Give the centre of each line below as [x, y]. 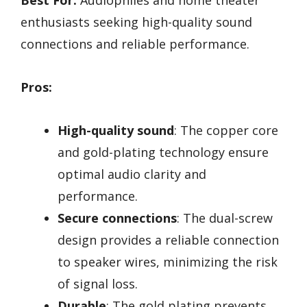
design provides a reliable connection [168, 240]
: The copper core [226, 130]
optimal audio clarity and [132, 174]
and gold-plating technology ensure [163, 152]
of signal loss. [98, 283]
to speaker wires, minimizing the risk [168, 261]
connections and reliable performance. [135, 44]
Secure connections [117, 218]
